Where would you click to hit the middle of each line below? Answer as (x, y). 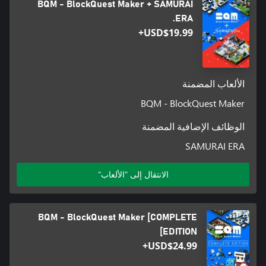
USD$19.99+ (168, 33)
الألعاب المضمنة (214, 85)
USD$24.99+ (172, 246)
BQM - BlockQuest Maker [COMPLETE (117, 218)
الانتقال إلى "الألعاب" (133, 175)
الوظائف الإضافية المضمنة (194, 127)
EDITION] (180, 232)
